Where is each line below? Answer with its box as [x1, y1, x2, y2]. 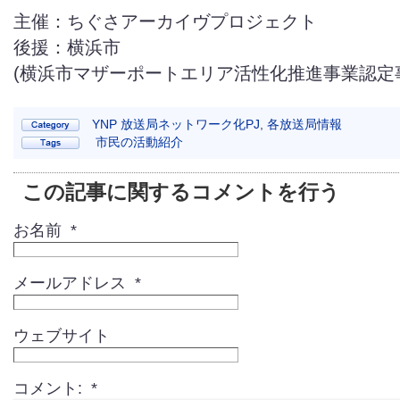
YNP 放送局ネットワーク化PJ [92, 116, 260, 131]
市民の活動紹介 [96, 134, 183, 149]
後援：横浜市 [13, 37, 121, 57]
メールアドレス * [13, 272, 141, 292]
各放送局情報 [267, 116, 342, 131]
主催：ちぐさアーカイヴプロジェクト [13, 12, 317, 31]
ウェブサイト [13, 325, 110, 345]
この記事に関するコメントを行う [22, 179, 340, 204]
